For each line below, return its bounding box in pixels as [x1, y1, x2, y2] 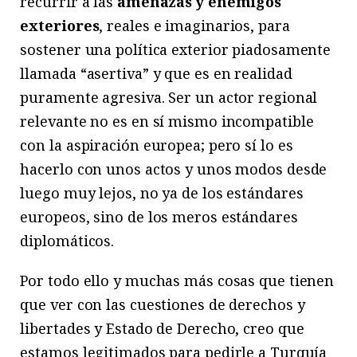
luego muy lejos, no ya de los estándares [20, 182, 304, 202]
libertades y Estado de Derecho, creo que [20, 318, 304, 338]
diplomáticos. [20, 230, 115, 250]
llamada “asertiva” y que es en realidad [20, 63, 292, 83]
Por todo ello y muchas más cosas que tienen [20, 270, 335, 290]
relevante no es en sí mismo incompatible [20, 111, 314, 131]
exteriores [20, 15, 100, 35]
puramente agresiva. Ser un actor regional [20, 87, 318, 107]
